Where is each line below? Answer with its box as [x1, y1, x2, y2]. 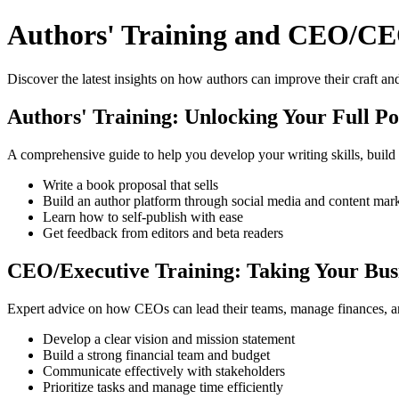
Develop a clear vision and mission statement [43, 330, 295, 346]
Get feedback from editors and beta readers [43, 224, 283, 240]
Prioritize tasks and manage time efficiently [43, 379, 283, 395]
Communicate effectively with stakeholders [43, 362, 285, 379]
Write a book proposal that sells [43, 176, 218, 192]
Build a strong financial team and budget [43, 346, 270, 362]
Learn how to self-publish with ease [43, 208, 243, 224]
